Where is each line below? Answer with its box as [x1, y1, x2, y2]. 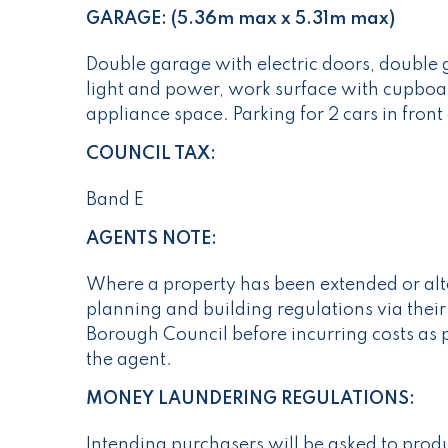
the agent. [86, 351, 172, 370]
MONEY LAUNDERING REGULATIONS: [86, 390, 415, 409]
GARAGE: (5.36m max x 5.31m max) [86, 10, 395, 29]
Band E [86, 191, 144, 210]
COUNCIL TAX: [86, 145, 216, 164]
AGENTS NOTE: [86, 230, 217, 249]
